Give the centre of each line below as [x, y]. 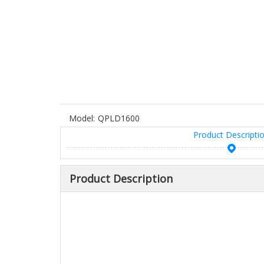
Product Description [121, 179]
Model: [82, 118]
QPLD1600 [119, 118]
